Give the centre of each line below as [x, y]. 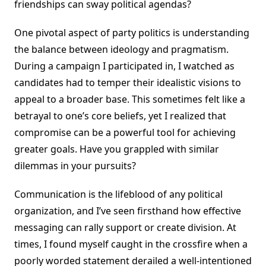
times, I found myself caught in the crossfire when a [131, 244]
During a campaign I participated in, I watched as [124, 66]
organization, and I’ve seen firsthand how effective [128, 211]
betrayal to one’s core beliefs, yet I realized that [120, 116]
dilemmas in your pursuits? [75, 166]
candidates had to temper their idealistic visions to [128, 83]
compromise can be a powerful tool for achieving [125, 133]
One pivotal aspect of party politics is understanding [132, 33]
